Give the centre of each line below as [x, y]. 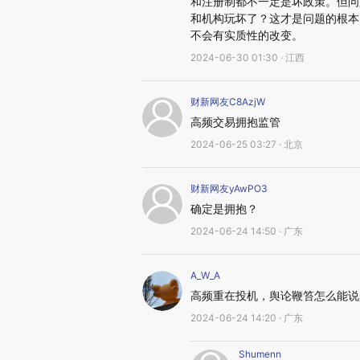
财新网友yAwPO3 [229, 188]
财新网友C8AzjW [228, 102]
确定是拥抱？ [224, 209]
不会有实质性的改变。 [247, 35]
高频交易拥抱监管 [235, 122]
